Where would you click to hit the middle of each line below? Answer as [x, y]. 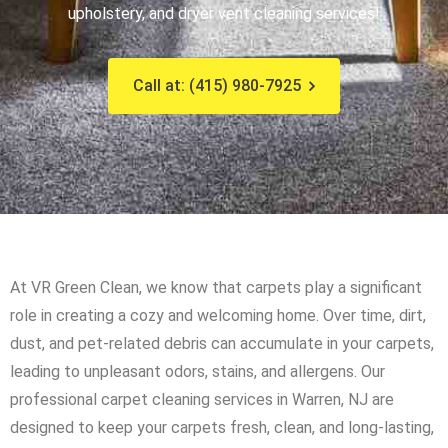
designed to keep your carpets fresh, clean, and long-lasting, [222, 428]
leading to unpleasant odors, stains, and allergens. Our [197, 372]
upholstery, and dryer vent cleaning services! [224, 14]
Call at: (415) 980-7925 [217, 86]
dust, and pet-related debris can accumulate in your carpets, [222, 344]
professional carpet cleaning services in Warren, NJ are [202, 400]
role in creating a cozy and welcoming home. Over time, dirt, [218, 316]
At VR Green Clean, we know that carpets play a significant [216, 288]
